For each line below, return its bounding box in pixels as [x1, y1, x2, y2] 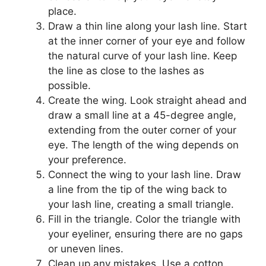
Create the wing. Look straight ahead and [48, 94, 247, 106]
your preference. [48, 153, 126, 166]
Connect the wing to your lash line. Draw [48, 168, 241, 180]
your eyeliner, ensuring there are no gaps [48, 227, 243, 240]
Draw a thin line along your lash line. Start [48, 20, 247, 32]
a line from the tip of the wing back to [48, 183, 227, 195]
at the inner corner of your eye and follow [48, 34, 245, 47]
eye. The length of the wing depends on [48, 138, 239, 151]
